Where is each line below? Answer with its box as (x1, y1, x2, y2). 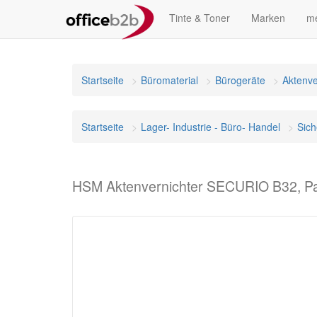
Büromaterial (141, 73, 198, 87)
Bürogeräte (215, 73, 265, 87)
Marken (251, 11, 285, 25)
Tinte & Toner (169, 11, 230, 25)
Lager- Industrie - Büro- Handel (141, 120, 280, 134)
